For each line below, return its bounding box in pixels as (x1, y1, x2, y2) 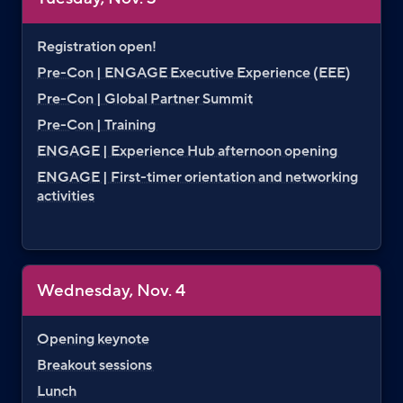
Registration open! (37, 36, 157, 57)
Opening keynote (37, 328, 149, 349)
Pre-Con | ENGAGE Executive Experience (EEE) (37, 62, 351, 83)
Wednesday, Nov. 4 (37, 278, 185, 302)
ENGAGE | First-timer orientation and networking (37, 166, 358, 187)
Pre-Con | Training (37, 114, 158, 135)
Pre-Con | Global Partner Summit (37, 88, 253, 109)
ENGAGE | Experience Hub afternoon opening (37, 140, 340, 161)
